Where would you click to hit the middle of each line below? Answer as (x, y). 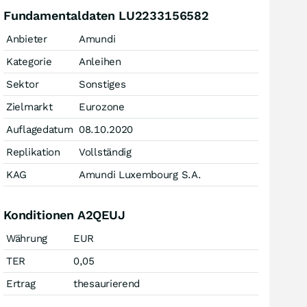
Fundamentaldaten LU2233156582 (106, 15)
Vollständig (105, 152)
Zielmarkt (29, 107)
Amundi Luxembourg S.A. (140, 175)
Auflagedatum (40, 130)
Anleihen (100, 62)
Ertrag (21, 284)
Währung (27, 238)
